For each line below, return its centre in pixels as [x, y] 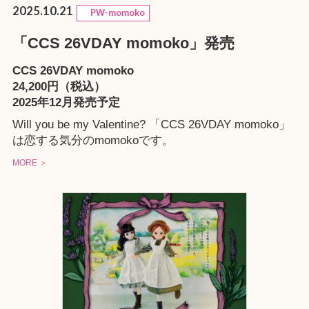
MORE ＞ [30, 162]
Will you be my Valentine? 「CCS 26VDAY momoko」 [151, 124]
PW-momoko [113, 13]
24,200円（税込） [59, 87]
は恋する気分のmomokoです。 [93, 140]
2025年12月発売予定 [66, 103]
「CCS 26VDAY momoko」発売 [123, 44]
